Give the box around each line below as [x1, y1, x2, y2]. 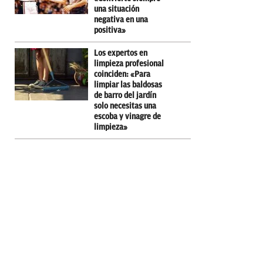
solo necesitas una [94, 101, 156, 110]
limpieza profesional [94, 59, 164, 68]
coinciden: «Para [94, 69, 150, 79]
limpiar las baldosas [94, 80, 162, 89]
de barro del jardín [94, 90, 156, 100]
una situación [94, 4, 139, 14]
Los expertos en [94, 48, 147, 58]
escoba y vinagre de [94, 112, 161, 121]
